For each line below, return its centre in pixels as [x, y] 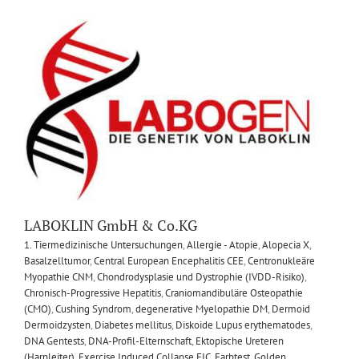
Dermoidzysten [57, 325]
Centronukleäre [281, 260]
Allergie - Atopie [222, 244]
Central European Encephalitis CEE [169, 260]
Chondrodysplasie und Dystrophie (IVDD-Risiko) [201, 276]
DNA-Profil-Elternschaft [140, 341]
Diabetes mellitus [133, 325]
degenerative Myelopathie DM [202, 309]
